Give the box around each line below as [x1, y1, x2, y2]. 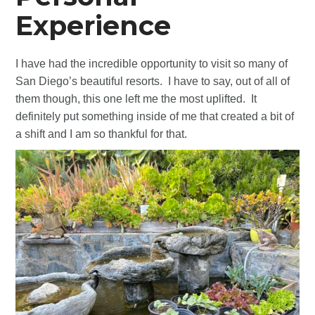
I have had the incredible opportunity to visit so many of [15, 57, 288, 70]
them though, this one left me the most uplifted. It [15, 92, 257, 105]
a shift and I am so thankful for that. [15, 127, 188, 140]
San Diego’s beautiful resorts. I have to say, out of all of [15, 75, 290, 87]
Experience [15, 8, 172, 42]
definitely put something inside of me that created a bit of [15, 110, 295, 122]
